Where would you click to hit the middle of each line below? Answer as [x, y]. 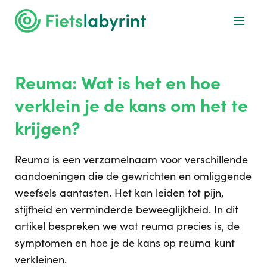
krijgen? [48, 128]
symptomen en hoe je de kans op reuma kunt [125, 243]
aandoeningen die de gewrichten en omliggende [133, 176]
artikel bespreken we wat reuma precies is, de [127, 226]
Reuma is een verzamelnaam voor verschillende [131, 159]
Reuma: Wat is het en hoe [118, 83]
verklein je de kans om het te [131, 105]
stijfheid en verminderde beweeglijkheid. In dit [127, 209]
